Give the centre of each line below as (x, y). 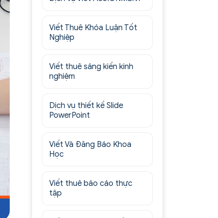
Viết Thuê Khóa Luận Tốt (93, 28)
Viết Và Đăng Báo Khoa (91, 145)
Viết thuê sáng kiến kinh (91, 67)
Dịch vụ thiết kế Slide (86, 106)
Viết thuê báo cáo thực (91, 183)
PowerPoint (70, 115)
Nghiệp (62, 37)
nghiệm (62, 76)
